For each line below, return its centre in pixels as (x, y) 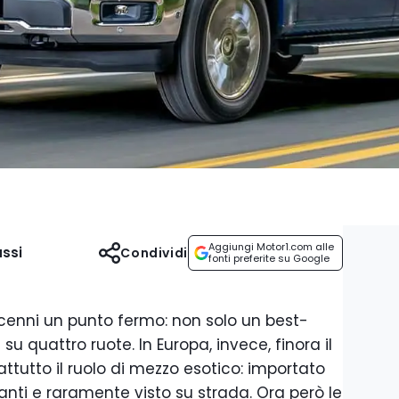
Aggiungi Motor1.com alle (271, 247)
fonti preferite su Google (269, 258)
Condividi (154, 253)
